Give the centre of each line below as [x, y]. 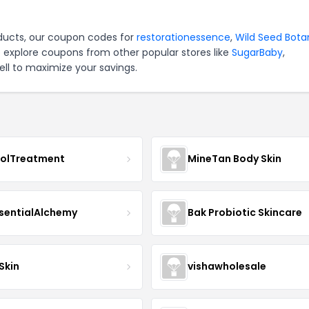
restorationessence [183, 37]
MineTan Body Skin [234, 159]
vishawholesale [227, 267]
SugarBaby [257, 52]
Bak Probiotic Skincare [245, 213]
